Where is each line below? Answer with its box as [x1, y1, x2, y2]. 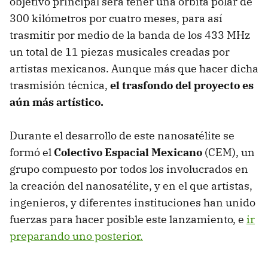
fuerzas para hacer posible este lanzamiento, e [10, 212, 246, 227]
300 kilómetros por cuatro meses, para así [10, 11, 223, 26]
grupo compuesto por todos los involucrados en [10, 162, 248, 176]
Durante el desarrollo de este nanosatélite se [10, 129, 234, 143]
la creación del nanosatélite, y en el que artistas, [10, 179, 252, 193]
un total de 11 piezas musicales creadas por [10, 45, 230, 59]
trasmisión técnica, [10, 78, 108, 93]
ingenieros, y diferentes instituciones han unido [10, 196, 255, 210]
